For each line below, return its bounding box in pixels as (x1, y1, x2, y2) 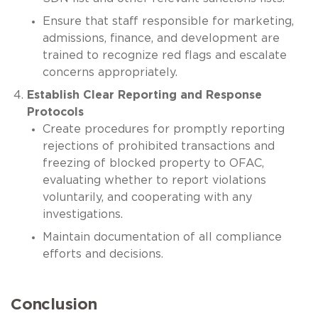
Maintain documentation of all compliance (43, 231, 282, 243)
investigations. (43, 208, 123, 220)
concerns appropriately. (43, 66, 177, 78)
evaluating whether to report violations (43, 174, 266, 186)
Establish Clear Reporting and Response (26, 89, 262, 101)
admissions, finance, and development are (43, 32, 280, 44)
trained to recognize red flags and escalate (43, 49, 287, 61)
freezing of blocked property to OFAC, (43, 157, 264, 169)
